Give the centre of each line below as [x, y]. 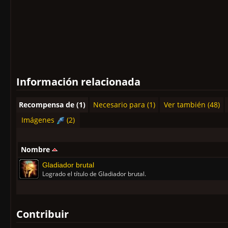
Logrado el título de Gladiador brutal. [94, 174]
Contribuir [42, 214]
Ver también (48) [192, 105]
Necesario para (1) [124, 105]
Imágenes [38, 120]
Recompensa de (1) [52, 105]
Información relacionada [78, 82]
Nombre [35, 149]
